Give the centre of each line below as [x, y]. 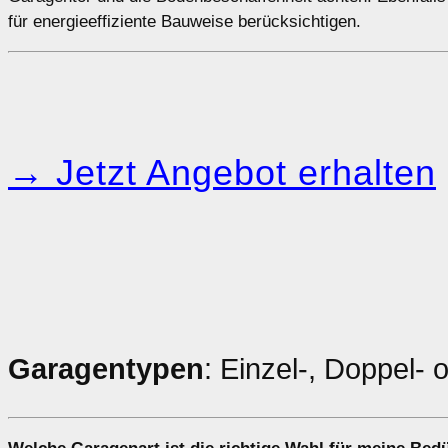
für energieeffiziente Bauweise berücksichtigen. [184, 22]
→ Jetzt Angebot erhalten [222, 173]
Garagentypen [106, 369]
